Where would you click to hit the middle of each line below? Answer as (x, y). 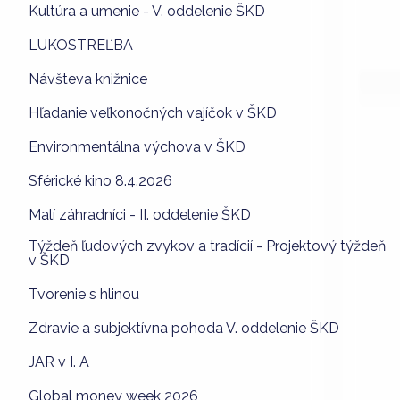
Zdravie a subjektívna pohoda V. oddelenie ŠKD (184, 328)
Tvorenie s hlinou (84, 294)
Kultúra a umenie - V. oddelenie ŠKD (147, 11)
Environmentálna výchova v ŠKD (137, 146)
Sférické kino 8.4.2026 (100, 180)
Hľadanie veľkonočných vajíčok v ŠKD (153, 112)
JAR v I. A (59, 362)
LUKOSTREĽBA (81, 45)
